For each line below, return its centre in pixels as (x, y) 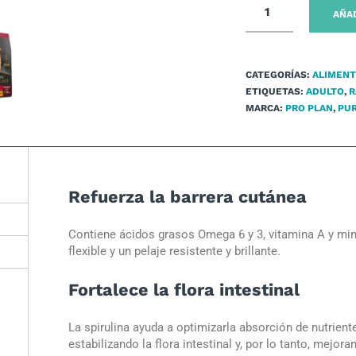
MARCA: (265, 108)
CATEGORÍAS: (279, 75)
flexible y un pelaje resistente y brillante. (174, 251)
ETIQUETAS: (275, 91)
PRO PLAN (309, 108)
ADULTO (325, 91)
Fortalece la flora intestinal (184, 290)
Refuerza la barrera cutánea (188, 197)
